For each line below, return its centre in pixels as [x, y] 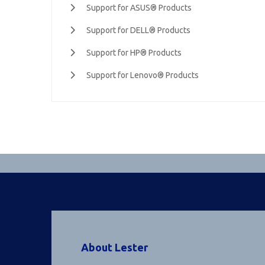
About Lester [114, 247]
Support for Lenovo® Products [143, 75]
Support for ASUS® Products [139, 8]
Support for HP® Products [134, 53]
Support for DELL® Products [138, 30]
